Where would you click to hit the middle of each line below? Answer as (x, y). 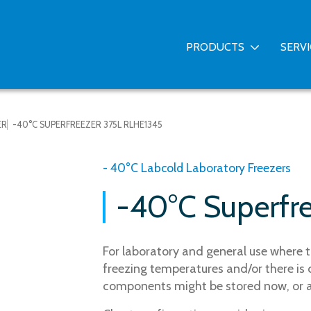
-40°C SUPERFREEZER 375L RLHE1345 (88, 125)
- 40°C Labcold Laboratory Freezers (197, 168)
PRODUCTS (216, 47)
